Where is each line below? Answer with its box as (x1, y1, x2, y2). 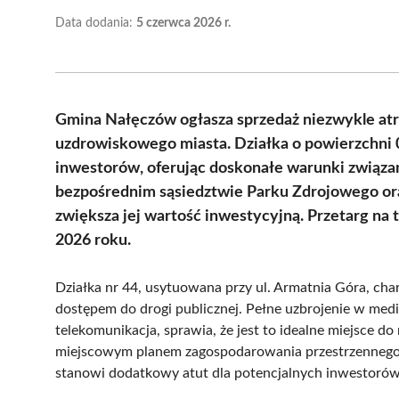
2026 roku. (55, 232, 131, 248)
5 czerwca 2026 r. (136, 16, 231, 29)
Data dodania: (55, 16, 136, 29)
